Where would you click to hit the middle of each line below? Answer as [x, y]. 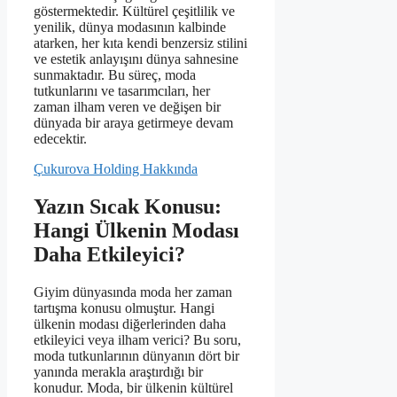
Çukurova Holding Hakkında [116, 169]
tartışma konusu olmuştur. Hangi [124, 308]
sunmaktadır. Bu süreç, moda [115, 75]
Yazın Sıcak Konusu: [128, 207]
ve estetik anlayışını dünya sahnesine [136, 59]
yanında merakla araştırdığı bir [118, 372]
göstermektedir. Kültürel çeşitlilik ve [134, 12]
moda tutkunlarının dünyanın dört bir [136, 356]
